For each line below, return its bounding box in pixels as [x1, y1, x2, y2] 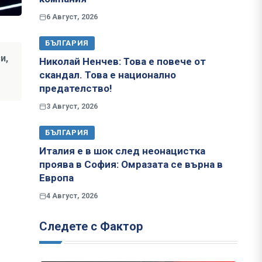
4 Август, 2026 [46, 191, 98, 201]
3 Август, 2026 [46, 102, 98, 111]
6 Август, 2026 [46, 12, 98, 22]
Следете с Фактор [39, 219, 143, 234]
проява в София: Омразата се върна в [39, 158, 223, 171]
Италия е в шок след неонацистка [39, 145, 205, 157]
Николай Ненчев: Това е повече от [39, 56, 206, 68]
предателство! [39, 82, 112, 95]
